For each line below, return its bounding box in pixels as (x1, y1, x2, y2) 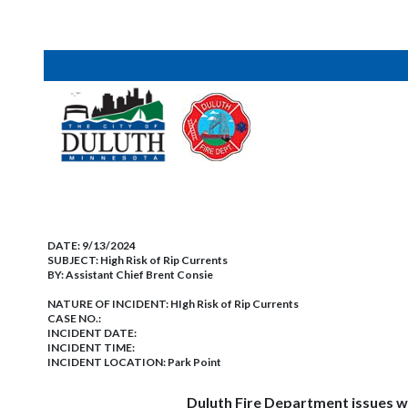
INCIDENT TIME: (47, 341, 135, 354)
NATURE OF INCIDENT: (47, 297, 170, 311)
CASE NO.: (47, 311, 101, 325)
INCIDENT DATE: (47, 326, 137, 340)
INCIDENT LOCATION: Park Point (47, 355, 221, 369)
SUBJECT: (47, 253, 100, 267)
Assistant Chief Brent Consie (66, 268, 213, 281)
